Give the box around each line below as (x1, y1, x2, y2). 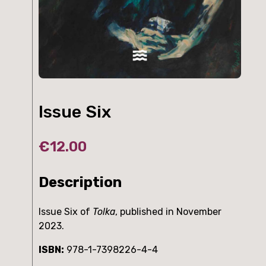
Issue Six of (39, 205, 93, 217)
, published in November (115, 205, 221, 217)
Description (39, 173, 122, 191)
